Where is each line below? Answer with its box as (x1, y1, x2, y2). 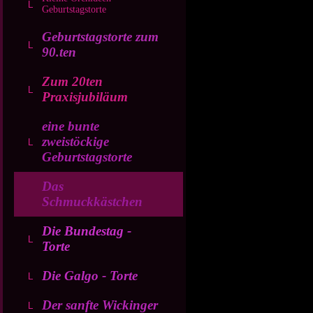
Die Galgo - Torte (42, 268, 138, 283)
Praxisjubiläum (42, 89, 128, 104)
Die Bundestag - (42, 224, 131, 238)
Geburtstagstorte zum (42, 29, 159, 44)
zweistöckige (42, 134, 109, 149)
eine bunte (42, 119, 99, 133)
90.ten (42, 45, 76, 59)
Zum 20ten (42, 74, 103, 89)
